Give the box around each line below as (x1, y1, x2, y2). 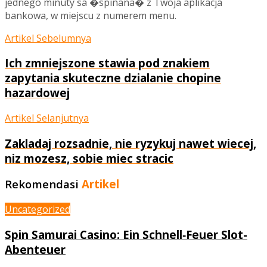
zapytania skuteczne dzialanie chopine (5, 70, 221, 86)
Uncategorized (5, 203, 70, 216)
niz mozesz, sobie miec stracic (5, 150, 173, 166)
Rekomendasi (5, 176, 79, 192)
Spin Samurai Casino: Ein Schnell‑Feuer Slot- (5, 226, 247, 242)
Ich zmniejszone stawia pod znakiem (5, 55, 210, 71)
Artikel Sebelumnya (5, 31, 91, 45)
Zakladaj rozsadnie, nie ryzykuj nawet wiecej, (5, 135, 256, 151)
